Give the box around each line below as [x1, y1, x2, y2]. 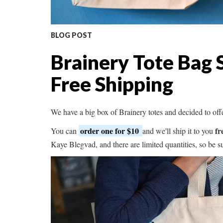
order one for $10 [80, 125, 141, 137]
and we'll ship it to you [142, 125, 215, 136]
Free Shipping [51, 72, 173, 97]
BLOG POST [51, 31, 92, 40]
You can [51, 125, 79, 136]
